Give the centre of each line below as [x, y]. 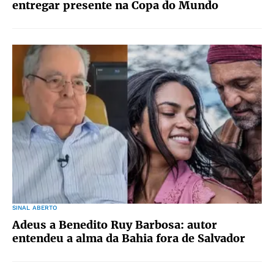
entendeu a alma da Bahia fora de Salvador [129, 238]
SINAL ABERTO [35, 208]
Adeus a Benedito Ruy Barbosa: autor [115, 225]
